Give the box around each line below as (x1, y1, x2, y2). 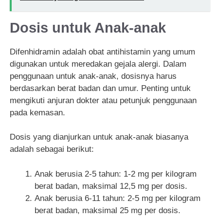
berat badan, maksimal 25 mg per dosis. (35, 205, 181, 215)
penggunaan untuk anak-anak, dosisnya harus (10, 71, 177, 81)
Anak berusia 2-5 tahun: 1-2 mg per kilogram (35, 169, 197, 179)
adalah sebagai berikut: (10, 145, 94, 154)
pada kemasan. (10, 108, 65, 117)
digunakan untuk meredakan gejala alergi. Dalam (10, 59, 186, 69)
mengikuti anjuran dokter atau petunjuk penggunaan (10, 95, 197, 105)
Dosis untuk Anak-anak (10, 19, 166, 36)
